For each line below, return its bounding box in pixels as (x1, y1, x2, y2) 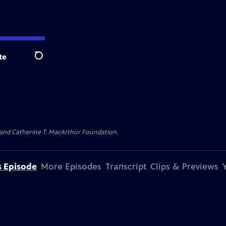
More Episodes (41, 161, 101, 172)
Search (34, 56, 59, 66)
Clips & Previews (150, 161, 218, 172)
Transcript (105, 161, 146, 172)
